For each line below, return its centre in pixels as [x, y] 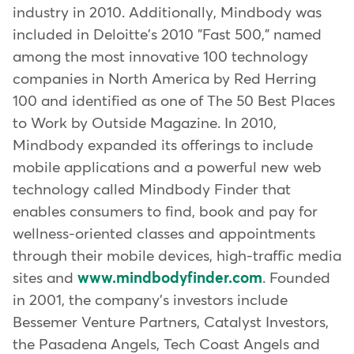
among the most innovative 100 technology [160, 57]
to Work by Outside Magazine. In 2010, [145, 123]
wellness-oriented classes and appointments [164, 234]
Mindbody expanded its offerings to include [163, 145]
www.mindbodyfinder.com [170, 278]
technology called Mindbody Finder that [152, 190]
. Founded [296, 278]
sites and [45, 278]
